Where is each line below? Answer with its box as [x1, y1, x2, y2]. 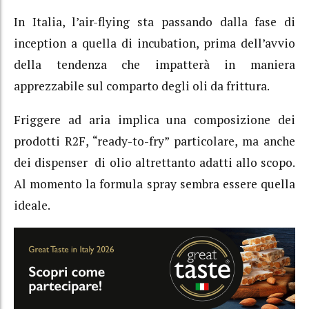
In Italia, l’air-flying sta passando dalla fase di [14, 14, 295, 30]
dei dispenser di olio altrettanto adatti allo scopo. [14, 154, 295, 170]
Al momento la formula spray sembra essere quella [14, 175, 295, 192]
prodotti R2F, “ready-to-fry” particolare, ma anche [14, 132, 295, 149]
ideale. [14, 197, 50, 213]
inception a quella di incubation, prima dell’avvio [14, 35, 295, 52]
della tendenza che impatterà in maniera [14, 57, 295, 73]
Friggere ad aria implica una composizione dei [14, 111, 295, 128]
